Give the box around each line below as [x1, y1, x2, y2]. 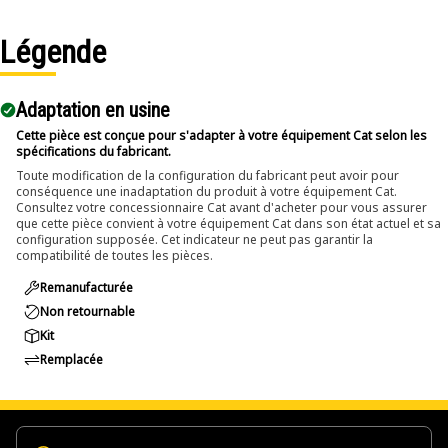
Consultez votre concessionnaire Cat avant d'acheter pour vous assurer [16, 199, 427, 216]
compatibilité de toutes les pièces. [16, 247, 213, 264]
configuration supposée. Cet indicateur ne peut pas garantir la [16, 231, 373, 248]
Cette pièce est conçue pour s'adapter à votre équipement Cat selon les [16, 127, 427, 144]
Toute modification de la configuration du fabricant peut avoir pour [16, 167, 399, 184]
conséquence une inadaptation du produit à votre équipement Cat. [16, 183, 397, 200]
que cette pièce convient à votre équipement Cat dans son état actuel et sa [16, 215, 441, 232]
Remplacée [40, 351, 103, 368]
